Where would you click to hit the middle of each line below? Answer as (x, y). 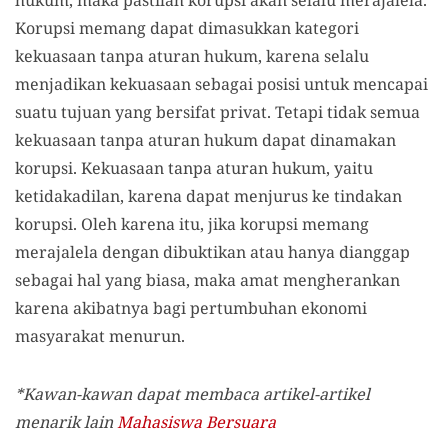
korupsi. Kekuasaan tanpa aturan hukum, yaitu (194, 167)
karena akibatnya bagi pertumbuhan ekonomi (191, 307)
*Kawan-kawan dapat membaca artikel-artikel (192, 393)
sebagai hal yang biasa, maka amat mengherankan (207, 279)
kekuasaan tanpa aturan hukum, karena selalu (192, 55)
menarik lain (66, 421)
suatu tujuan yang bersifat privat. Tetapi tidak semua (217, 111)
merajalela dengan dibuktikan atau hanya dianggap (212, 251)
